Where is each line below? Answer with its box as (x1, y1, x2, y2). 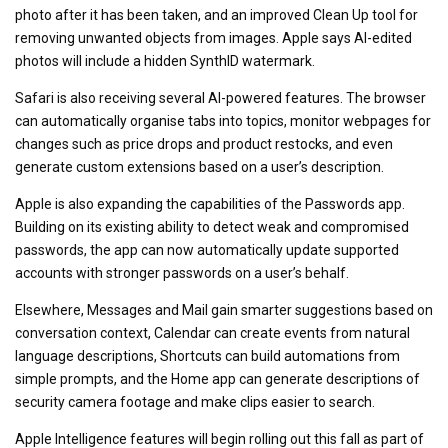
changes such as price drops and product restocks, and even (15, 135, 393, 152)
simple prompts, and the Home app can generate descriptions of (15, 370, 420, 387)
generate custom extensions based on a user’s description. (15, 158, 384, 175)
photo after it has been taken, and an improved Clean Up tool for (15, 6, 418, 23)
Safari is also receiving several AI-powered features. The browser (15, 89, 426, 106)
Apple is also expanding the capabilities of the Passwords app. (15, 195, 405, 212)
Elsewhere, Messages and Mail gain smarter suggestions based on (15, 301, 433, 318)
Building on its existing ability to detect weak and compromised (15, 218, 409, 235)
